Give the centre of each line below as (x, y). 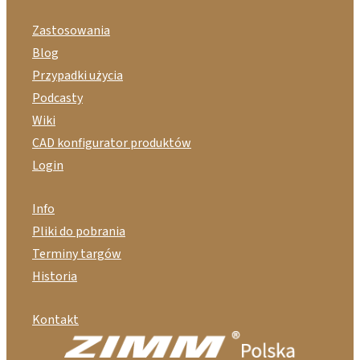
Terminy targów (77, 254)
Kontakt (55, 319)
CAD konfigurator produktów (112, 143)
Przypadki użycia (78, 76)
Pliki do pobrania (79, 231)
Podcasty (57, 98)
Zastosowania (71, 31)
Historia (55, 276)
